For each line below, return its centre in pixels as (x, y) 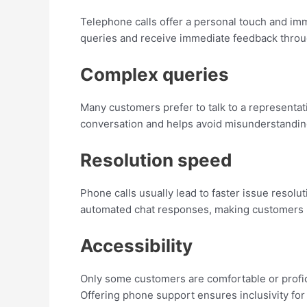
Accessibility (136, 245)
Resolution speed (156, 160)
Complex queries (155, 74)
